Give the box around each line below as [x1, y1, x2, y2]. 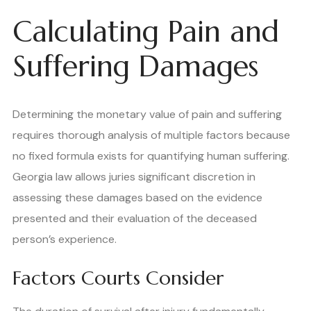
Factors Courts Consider [12, 265, 224, 290]
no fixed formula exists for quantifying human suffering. [12, 148, 289, 163]
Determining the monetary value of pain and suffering [12, 106, 282, 121]
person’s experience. [12, 231, 117, 246]
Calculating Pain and [12, 12, 279, 50]
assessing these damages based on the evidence [12, 190, 262, 205]
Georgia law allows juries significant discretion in [12, 169, 255, 184]
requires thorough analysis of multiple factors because [12, 127, 290, 142]
